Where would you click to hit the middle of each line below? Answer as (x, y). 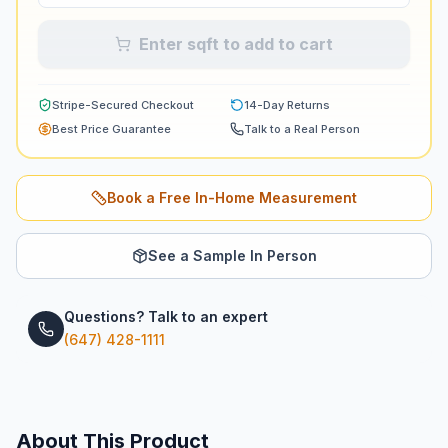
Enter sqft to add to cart (236, 44)
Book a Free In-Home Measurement (232, 197)
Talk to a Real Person (302, 129)
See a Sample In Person (232, 255)
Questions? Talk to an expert (166, 316)
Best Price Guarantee (111, 129)
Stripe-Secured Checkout (123, 105)
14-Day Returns (287, 105)
